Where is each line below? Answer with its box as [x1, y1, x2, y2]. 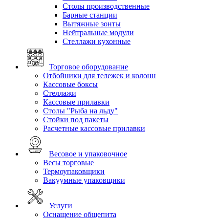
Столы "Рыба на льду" [43, 107, 118, 115]
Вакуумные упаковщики [43, 176, 125, 185]
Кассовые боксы [43, 80, 98, 89]
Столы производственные [63, 2, 150, 11]
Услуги [49, 201, 72, 210]
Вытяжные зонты [63, 20, 121, 28]
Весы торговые [43, 158, 94, 167]
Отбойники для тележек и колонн [43, 71, 156, 80]
